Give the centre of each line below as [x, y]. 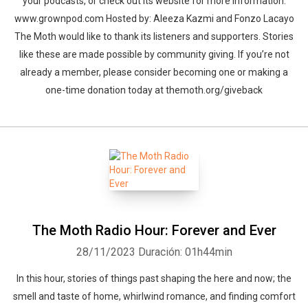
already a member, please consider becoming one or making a [154, 72]
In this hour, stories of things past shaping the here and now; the [154, 278]
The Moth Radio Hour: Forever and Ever [154, 230]
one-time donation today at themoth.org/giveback [154, 90]
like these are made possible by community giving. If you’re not [154, 54]
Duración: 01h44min [185, 252]
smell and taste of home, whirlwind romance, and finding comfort [154, 296]
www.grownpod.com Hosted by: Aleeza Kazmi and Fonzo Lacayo [154, 19]
